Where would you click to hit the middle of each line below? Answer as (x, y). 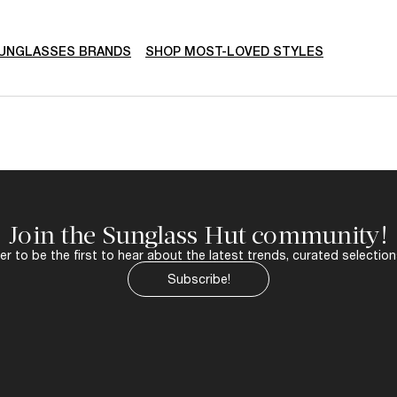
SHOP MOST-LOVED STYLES (234, 51)
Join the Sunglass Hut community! (198, 235)
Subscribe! (198, 279)
